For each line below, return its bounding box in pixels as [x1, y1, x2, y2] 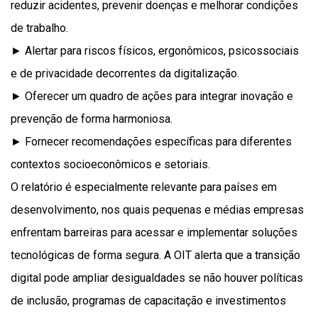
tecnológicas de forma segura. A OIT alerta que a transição [11, 248, 300, 263]
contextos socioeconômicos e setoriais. [11, 158, 210, 172]
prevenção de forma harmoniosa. [11, 112, 172, 126]
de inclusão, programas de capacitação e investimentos [11, 294, 286, 308]
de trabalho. [11, 21, 68, 35]
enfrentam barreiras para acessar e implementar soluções [11, 226, 297, 240]
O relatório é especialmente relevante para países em [11, 180, 277, 194]
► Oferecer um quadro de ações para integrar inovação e [11, 89, 293, 104]
